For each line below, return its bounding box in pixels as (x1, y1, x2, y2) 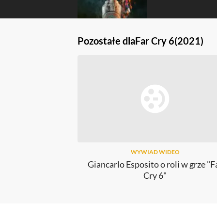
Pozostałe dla (77, 35, 135, 47)
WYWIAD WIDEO (130, 148, 180, 156)
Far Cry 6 (135, 35, 174, 47)
